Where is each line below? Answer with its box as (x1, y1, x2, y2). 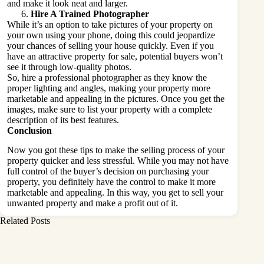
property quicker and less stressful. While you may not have (7, 155, 229, 166)
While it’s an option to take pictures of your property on (7, 19, 213, 29)
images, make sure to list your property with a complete (7, 104, 212, 114)
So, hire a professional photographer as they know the (7, 72, 207, 82)
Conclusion (7, 125, 54, 136)
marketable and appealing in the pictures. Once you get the (7, 93, 225, 104)
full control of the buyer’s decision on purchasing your (7, 166, 209, 176)
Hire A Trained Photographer (31, 8, 151, 19)
